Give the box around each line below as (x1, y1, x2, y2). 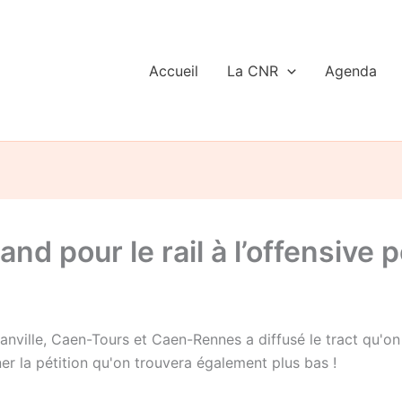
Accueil (149, 61, 199, 80)
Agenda (324, 61, 377, 80)
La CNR (227, 61, 279, 80)
